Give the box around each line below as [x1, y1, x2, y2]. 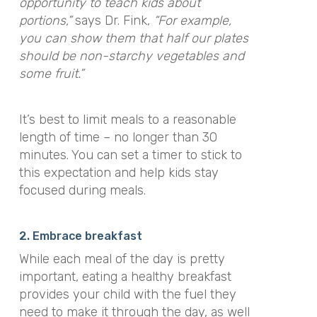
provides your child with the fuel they [18, 287, 236, 302]
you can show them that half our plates [18, 30, 248, 46]
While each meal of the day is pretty [18, 251, 225, 267]
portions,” [18, 13, 71, 28]
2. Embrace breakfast [18, 229, 142, 243]
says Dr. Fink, [71, 13, 154, 28]
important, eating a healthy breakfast [18, 269, 231, 284]
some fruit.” [18, 66, 83, 81]
